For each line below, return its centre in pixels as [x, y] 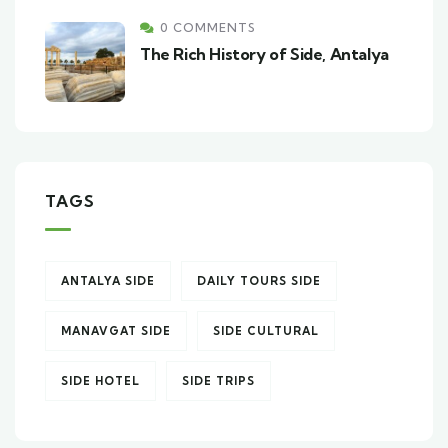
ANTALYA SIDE [108, 281]
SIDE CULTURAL [266, 331]
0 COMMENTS [208, 28]
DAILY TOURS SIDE [259, 281]
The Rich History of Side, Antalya [264, 54]
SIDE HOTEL [100, 381]
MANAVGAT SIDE [116, 331]
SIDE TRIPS [218, 381]
